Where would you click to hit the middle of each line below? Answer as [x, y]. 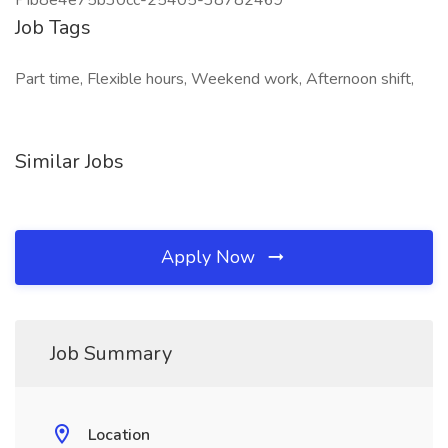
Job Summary [111, 353]
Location [119, 435]
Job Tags [53, 27]
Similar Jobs [69, 161]
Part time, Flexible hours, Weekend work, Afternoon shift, [214, 79]
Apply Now [210, 257]
